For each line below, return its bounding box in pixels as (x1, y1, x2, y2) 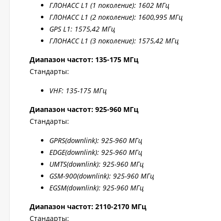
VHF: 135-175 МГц (49, 86, 107, 95)
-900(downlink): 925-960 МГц (63, 171, 154, 181)
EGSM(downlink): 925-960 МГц (49, 183, 144, 192)
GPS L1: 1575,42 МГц (49, 24, 115, 34)
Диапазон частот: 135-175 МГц (30, 55, 139, 64)
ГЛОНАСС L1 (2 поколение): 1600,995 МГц (49, 12, 183, 22)
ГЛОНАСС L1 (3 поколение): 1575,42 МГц (49, 36, 179, 45)
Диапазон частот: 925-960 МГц (30, 105, 139, 114)
